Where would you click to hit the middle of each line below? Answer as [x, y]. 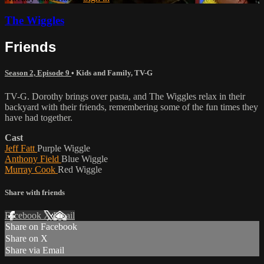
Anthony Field [33, 159]
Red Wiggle [80, 169]
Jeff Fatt [21, 148]
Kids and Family [103, 73]
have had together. [39, 117]
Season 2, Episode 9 [38, 73]
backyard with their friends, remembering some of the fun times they [131, 107]
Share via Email [35, 250]
